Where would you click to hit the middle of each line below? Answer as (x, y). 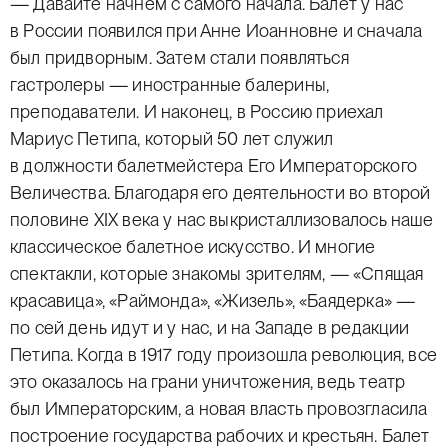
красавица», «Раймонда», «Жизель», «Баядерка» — (213, 300)
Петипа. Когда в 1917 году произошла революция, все (223, 354)
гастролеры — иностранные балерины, (170, 84)
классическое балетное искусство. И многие (193, 246)
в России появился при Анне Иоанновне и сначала (216, 30)
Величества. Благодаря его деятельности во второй (220, 192)
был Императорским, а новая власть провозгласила (219, 408)
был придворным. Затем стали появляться (179, 57)
